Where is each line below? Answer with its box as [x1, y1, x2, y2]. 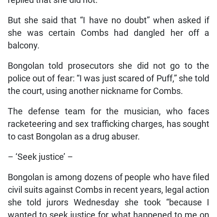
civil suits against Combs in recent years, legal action [7, 185, 210, 195]
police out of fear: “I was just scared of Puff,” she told [7, 73, 210, 83]
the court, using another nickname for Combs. [7, 86, 183, 96]
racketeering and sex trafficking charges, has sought [7, 119, 210, 129]
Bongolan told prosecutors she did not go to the [7, 61, 210, 71]
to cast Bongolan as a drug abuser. [7, 131, 140, 141]
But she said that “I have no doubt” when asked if [7, 15, 210, 25]
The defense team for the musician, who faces [7, 106, 210, 116]
